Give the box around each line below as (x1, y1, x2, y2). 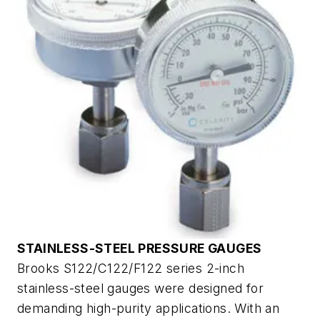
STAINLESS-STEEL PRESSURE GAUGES (17, 240, 262, 256)
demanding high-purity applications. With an (17, 300, 280, 316)
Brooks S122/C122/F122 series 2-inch (17, 260, 244, 276)
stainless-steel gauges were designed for (17, 280, 264, 296)
